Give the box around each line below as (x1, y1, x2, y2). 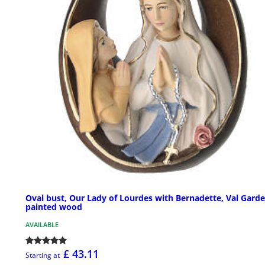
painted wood (25, 201, 82, 213)
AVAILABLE (25, 220, 59, 230)
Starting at (25, 250, 60, 261)
